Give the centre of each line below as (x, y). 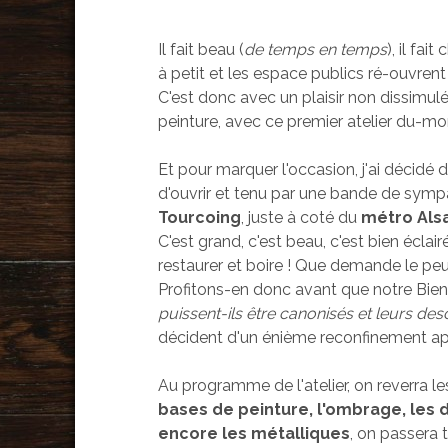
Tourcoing (200, 218)
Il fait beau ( (201, 50)
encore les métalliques (254, 434)
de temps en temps (316, 50)
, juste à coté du (301, 218)
